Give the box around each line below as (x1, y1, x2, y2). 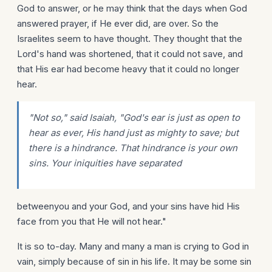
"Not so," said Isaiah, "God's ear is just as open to (29, 112, 240, 123)
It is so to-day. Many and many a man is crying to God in (17, 240, 249, 252)
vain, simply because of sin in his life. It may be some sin (17, 256, 251, 267)
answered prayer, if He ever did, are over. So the (17, 18, 219, 29)
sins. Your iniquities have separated (29, 157, 182, 169)
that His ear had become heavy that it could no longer (17, 63, 239, 75)
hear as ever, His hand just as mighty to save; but (29, 127, 239, 138)
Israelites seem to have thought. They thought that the (17, 33, 242, 44)
